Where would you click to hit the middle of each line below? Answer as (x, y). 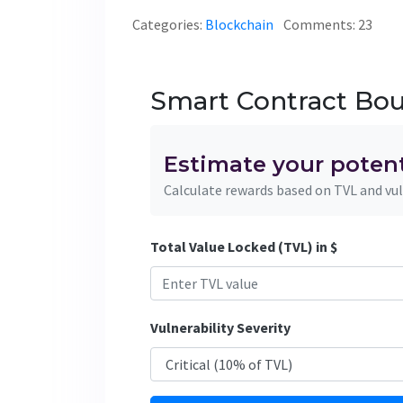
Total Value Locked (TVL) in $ (244, 246)
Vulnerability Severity (220, 327)
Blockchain (239, 24)
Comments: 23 (328, 24)
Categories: (169, 24)
